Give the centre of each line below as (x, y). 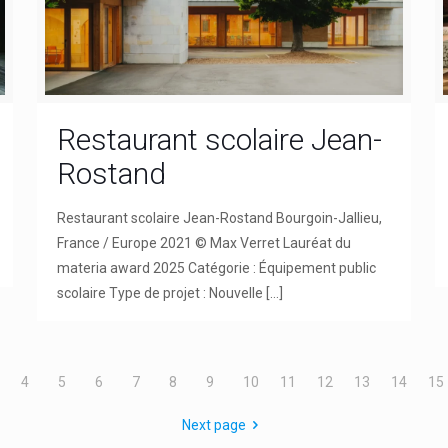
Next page (214, 424)
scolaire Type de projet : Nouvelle (159, 292)
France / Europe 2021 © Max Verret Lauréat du (203, 242)
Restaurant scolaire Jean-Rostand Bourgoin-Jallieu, (219, 217)
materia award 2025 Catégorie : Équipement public (216, 267)
